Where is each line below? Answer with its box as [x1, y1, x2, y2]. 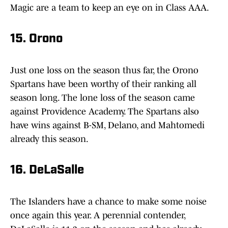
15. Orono [10, 33, 63, 46]
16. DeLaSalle [10, 164, 84, 177]
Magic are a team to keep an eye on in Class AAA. [10, 3, 209, 13]
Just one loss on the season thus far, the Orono [10, 65, 198, 76]
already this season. [10, 134, 89, 145]
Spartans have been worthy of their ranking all [10, 79, 196, 90]
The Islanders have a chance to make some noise [10, 196, 207, 207]
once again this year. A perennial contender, [10, 210, 185, 221]
